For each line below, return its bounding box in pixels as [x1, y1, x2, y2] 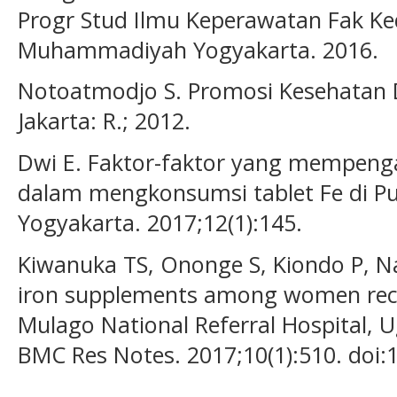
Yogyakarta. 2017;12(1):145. [18, 206, 302, 237]
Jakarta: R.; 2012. [18, 105, 191, 136]
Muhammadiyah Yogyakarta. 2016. [18, 34, 378, 65]
